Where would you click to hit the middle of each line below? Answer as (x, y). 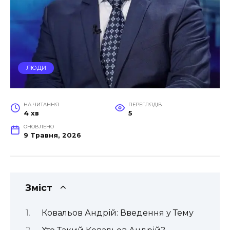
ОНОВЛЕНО (39, 127)
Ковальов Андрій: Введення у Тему (117, 213)
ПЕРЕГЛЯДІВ (145, 105)
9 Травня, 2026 (52, 136)
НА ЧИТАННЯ (41, 105)
